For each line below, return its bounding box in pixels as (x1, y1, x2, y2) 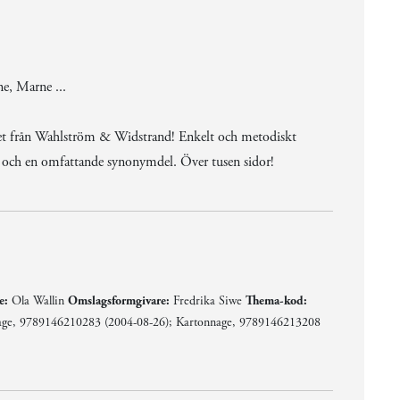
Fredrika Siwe (169, 293, 246, 309)
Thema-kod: (245, 293, 307, 309)
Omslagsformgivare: (67, 293, 170, 309)
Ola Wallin (7, 293, 68, 309)
